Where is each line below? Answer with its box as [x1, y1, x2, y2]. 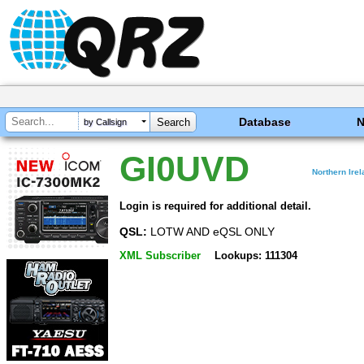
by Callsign [84, 117, 127, 128]
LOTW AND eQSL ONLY [147, 224, 275, 238]
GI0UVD [119, 149, 249, 188]
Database [239, 115, 292, 128]
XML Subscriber [119, 249, 201, 262]
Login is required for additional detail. [119, 199, 311, 212]
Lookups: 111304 [214, 249, 297, 262]
